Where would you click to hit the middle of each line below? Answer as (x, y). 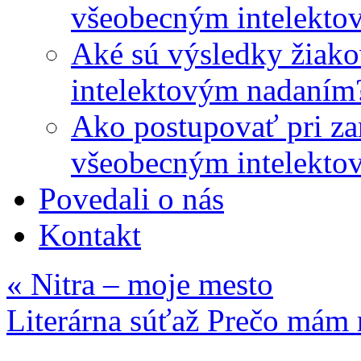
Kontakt (90, 235)
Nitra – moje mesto (148, 284)
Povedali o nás (131, 199)
